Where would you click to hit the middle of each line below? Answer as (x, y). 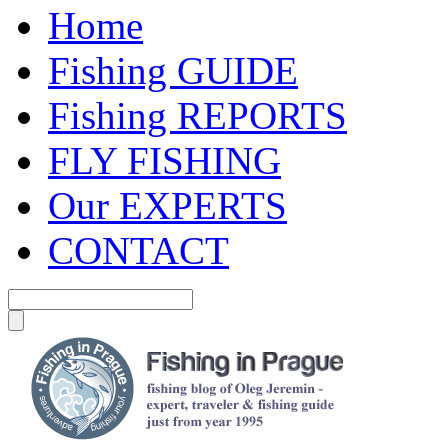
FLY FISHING (164, 161)
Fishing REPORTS (197, 116)
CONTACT (138, 251)
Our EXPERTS (167, 206)
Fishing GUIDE (173, 71)
